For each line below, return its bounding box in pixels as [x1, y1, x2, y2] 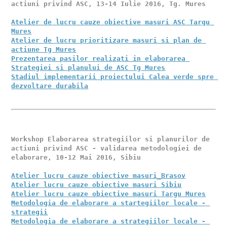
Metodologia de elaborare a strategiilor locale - [11, 217, 206, 225]
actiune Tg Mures [11, 46, 77, 53]
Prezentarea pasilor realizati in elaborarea [11, 55, 186, 62]
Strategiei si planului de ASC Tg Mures [11, 64, 166, 71]
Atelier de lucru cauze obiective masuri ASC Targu [11, 18, 210, 26]
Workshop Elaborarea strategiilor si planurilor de [11, 135, 210, 143]
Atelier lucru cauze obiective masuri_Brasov [11, 172, 186, 179]
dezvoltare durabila [11, 82, 89, 90]
